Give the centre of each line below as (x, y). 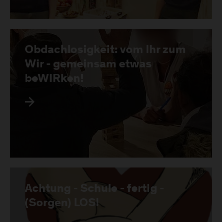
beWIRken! (54, 79)
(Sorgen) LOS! (62, 204)
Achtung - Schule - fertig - (94, 189)
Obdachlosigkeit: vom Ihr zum (105, 51)
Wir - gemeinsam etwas (88, 65)
